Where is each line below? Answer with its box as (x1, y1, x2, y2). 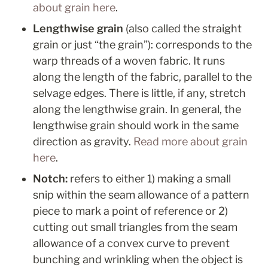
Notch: (33, 172, 70, 185)
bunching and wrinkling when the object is (33, 253, 243, 266)
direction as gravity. (33, 135, 133, 148)
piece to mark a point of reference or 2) (33, 205, 228, 218)
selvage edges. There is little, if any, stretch (33, 87, 246, 100)
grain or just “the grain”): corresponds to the (33, 38, 252, 51)
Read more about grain (133, 135, 248, 148)
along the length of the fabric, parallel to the (33, 71, 252, 84)
